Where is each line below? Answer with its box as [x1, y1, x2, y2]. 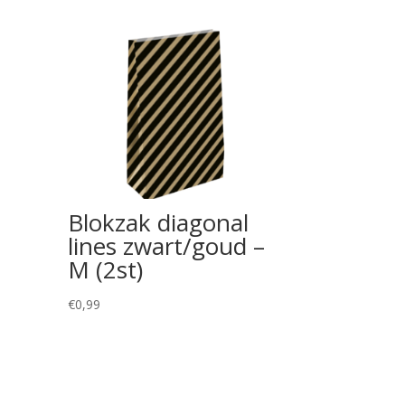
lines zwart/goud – [68, 230, 266, 263]
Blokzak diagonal [68, 206, 250, 240]
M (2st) [68, 253, 144, 287]
